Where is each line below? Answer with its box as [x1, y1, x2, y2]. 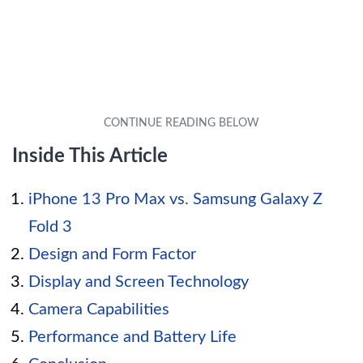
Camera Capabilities [28, 301, 169, 318]
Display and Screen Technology [28, 274, 249, 291]
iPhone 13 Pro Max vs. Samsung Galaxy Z [28, 191, 322, 208]
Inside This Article [12, 147, 168, 167]
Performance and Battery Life [28, 329, 237, 346]
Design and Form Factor [28, 246, 196, 263]
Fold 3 [28, 219, 72, 236]
